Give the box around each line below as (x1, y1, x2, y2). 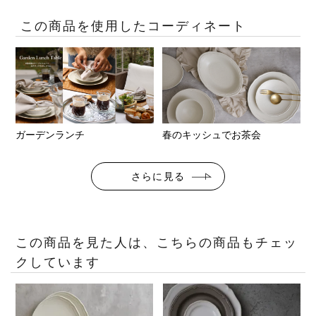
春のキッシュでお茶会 (162, 129, 262, 141)
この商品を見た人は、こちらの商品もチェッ (16, 236, 298, 250)
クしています (16, 255, 101, 270)
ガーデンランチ (16, 129, 85, 141)
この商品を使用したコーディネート (20, 19, 247, 34)
